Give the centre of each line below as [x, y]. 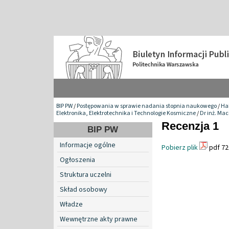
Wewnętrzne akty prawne [99, 219]
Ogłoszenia [77, 160]
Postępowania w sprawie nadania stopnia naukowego [147, 106]
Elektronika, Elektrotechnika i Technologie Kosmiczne [126, 113]
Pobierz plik [180, 147]
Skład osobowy [84, 189]
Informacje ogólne [88, 145]
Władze [71, 204]
